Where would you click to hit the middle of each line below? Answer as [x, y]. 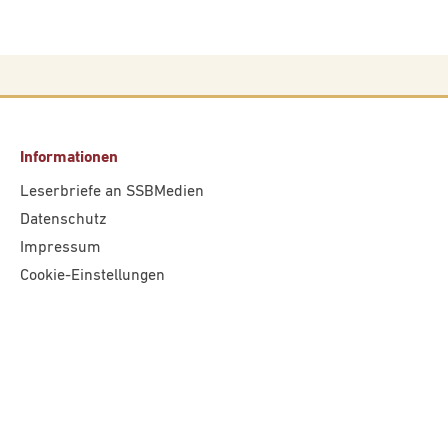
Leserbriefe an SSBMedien [112, 192]
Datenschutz [63, 220]
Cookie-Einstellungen [92, 276]
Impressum [60, 248]
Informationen [69, 158]
